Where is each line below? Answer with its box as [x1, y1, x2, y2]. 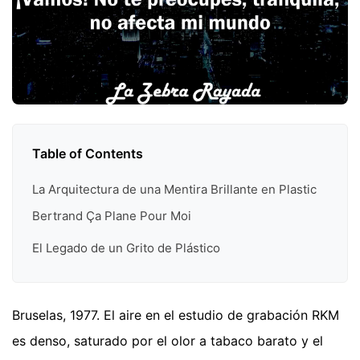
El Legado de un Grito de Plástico [32, 239, 220, 256]
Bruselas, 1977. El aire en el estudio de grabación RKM [12, 307, 339, 324]
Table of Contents [32, 145, 143, 162]
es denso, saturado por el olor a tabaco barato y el [12, 333, 323, 350]
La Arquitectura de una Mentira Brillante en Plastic [32, 182, 317, 198]
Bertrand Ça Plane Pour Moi [32, 208, 191, 224]
